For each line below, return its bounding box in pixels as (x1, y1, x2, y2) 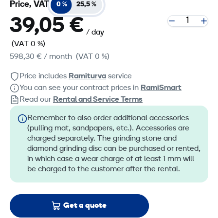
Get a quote (63, 201, 107, 210)
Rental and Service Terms (53, 95, 143, 104)
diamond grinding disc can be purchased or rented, (27, 145, 200, 153)
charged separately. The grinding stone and (27, 134, 177, 143)
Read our (19, 95, 53, 104)
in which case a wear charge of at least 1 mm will (27, 155, 194, 163)
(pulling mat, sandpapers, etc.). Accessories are (27, 124, 189, 132)
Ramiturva (69, 72, 106, 80)
